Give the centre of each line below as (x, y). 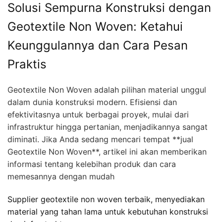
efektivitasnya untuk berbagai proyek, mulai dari (98, 114)
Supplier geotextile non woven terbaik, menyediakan (106, 199)
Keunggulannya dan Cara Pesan (98, 45)
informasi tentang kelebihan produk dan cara (92, 164)
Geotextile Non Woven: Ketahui (95, 26)
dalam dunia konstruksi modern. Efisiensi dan (92, 102)
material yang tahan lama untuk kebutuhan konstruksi (108, 212)
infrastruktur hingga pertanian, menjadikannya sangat (108, 127)
